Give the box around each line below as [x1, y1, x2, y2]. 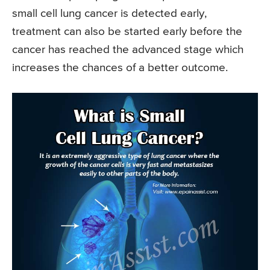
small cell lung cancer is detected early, [12, 7, 207, 19]
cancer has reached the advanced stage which [12, 43, 243, 55]
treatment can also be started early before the [12, 25, 242, 37]
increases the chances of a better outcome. [12, 61, 228, 74]
